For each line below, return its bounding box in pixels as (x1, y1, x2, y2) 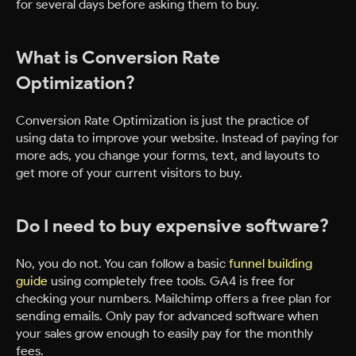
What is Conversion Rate (16, 46, 220, 69)
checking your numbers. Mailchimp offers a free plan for (16, 290, 331, 307)
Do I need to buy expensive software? (16, 215, 329, 238)
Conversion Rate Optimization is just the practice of (16, 112, 309, 129)
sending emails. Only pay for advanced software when (16, 308, 319, 324)
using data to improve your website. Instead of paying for (16, 130, 339, 146)
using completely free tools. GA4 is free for (48, 273, 295, 289)
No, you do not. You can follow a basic (16, 255, 229, 272)
